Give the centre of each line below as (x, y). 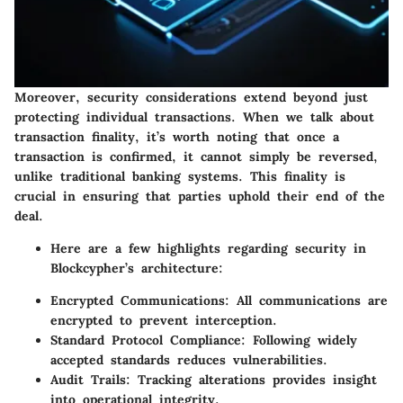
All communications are (309, 301)
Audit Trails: (90, 380)
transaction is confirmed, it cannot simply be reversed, (196, 157)
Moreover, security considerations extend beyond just (191, 98)
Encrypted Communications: (140, 301)
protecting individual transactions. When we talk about (194, 117)
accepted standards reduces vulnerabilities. (189, 360)
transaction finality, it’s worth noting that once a (177, 137)
